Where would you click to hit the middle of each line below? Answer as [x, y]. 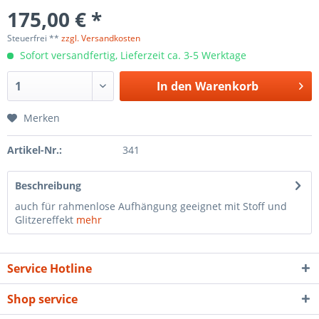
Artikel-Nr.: [35, 150]
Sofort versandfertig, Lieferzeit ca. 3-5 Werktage [132, 55]
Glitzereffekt [44, 220]
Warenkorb [226, 86]
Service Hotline [49, 268]
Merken [42, 118]
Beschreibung [48, 185]
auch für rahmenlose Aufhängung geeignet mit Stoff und [151, 206]
